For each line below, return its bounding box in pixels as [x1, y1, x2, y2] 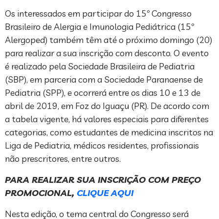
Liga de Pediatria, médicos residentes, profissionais [5, 140, 199, 152]
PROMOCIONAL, [5, 187, 77, 199]
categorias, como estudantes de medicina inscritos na [5, 127, 213, 138]
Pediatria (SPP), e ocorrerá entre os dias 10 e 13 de [5, 87, 200, 99]
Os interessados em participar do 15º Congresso [5, 8, 192, 20]
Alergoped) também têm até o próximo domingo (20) [5, 34, 212, 46]
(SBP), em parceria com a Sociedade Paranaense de [5, 74, 203, 86]
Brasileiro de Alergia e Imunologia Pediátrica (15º [5, 21, 194, 33]
